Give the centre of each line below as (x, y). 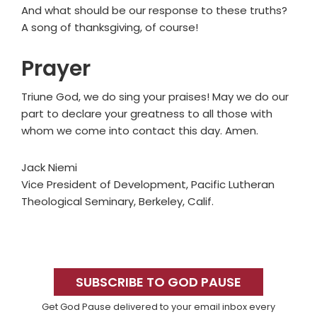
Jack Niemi (49, 168)
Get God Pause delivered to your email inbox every (158, 307)
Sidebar (55, 283)
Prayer (56, 69)
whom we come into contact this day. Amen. (140, 131)
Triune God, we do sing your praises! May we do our (155, 97)
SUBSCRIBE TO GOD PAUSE (158, 282)
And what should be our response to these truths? (154, 11)
